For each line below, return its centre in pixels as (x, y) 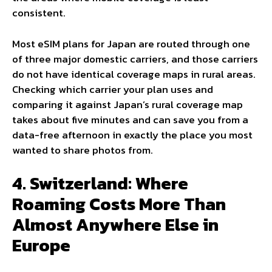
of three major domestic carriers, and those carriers (135, 59)
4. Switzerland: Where (100, 183)
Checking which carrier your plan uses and (113, 89)
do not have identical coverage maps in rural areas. (134, 74)
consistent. (39, 13)
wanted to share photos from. (83, 150)
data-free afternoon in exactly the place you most (132, 134)
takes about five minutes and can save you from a (130, 119)
